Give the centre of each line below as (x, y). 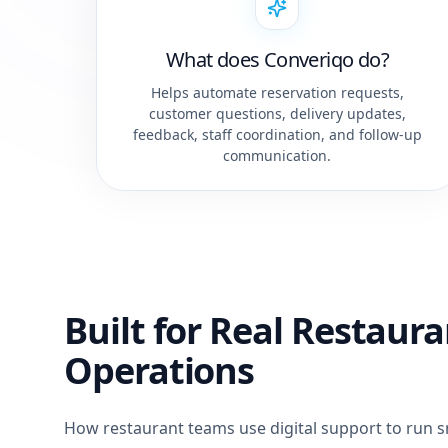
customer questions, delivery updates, (277, 113)
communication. (277, 155)
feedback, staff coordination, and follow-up (277, 134)
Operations (159, 370)
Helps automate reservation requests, (277, 92)
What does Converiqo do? (277, 59)
